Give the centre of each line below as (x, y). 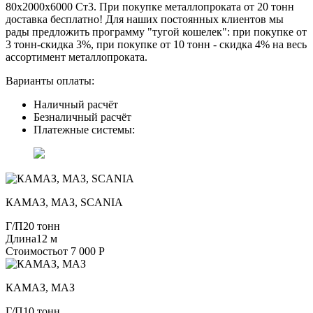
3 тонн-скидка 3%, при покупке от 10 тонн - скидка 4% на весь (156, 44)
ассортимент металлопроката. (77, 57)
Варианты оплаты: (50, 80)
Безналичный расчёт (82, 117)
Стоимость (31, 251)
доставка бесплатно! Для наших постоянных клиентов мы (145, 19)
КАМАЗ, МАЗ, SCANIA (64, 202)
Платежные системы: (84, 129)
